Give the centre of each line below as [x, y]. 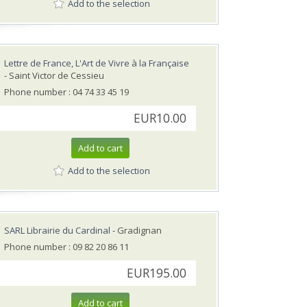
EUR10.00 [160, 119]
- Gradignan [136, 231]
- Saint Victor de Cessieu [54, 76]
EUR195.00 [157, 273]
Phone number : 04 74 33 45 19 [66, 92]
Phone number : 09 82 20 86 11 [66, 247]
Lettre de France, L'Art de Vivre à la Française [97, 63]
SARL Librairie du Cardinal [57, 231]
